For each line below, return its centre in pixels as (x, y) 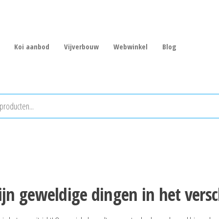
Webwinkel (130, 47)
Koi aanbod (32, 47)
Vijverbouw (81, 47)
